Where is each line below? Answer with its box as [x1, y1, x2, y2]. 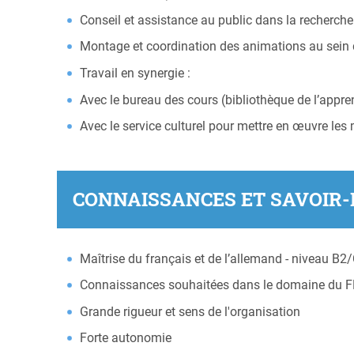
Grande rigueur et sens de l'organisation [80, 303, 301, 319]
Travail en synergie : [80, 65, 191, 81]
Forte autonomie [80, 330, 172, 346]
